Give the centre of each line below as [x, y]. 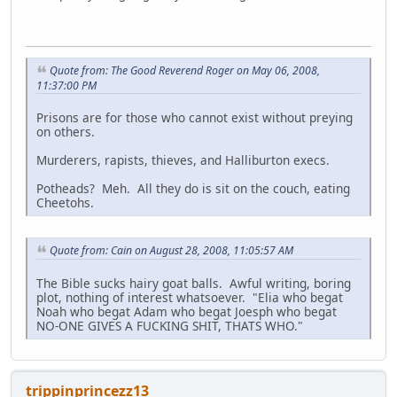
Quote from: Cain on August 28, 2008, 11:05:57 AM [171, 251]
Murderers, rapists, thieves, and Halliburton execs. [185, 160]
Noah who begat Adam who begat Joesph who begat [187, 311]
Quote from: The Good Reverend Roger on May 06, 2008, [185, 71]
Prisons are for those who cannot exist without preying [195, 118]
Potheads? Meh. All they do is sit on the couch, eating [193, 189]
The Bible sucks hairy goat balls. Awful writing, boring [194, 283]
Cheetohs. [65, 203]
